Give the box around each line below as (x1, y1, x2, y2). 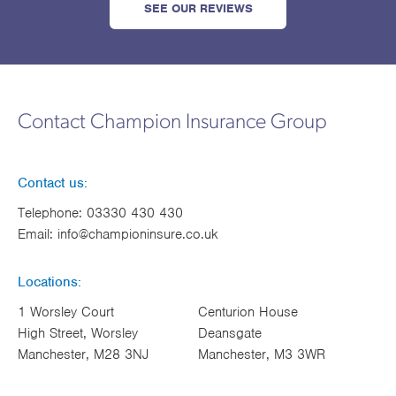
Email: (18, 225, 57, 243)
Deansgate (198, 324, 262, 342)
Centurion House (198, 302, 298, 321)
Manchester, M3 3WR (198, 345, 325, 363)
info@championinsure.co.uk (57, 225, 218, 243)
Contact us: (18, 173, 88, 192)
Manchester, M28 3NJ (18, 345, 148, 363)
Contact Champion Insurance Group (18, 111, 327, 133)
